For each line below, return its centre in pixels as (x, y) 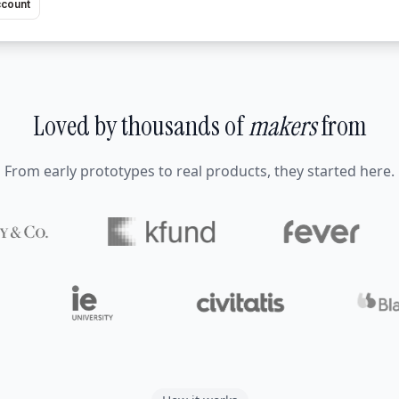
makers (282, 126)
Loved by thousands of (138, 126)
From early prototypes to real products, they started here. (199, 171)
